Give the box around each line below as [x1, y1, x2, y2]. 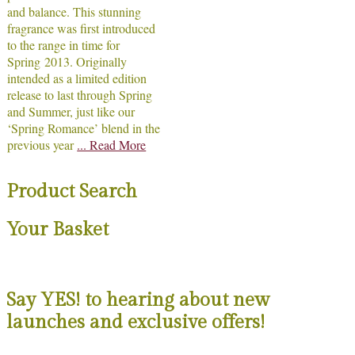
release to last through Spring [7, 86, 153, 103]
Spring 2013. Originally [7, 52, 128, 70]
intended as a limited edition [7, 69, 147, 86]
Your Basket [6, 219, 109, 242]
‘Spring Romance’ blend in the [7, 119, 161, 136]
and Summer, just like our [7, 102, 136, 120]
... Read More [77, 136, 147, 153]
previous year [7, 136, 78, 153]
